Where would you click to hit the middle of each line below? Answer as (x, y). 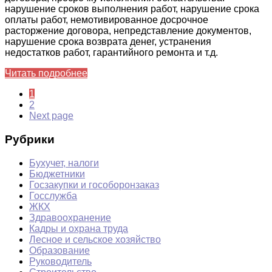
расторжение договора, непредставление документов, (128, 31)
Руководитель (60, 261)
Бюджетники (57, 174)
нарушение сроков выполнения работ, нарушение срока (132, 9)
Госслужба (53, 195)
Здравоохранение (70, 217)
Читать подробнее (46, 73)
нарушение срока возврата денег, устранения (108, 42)
